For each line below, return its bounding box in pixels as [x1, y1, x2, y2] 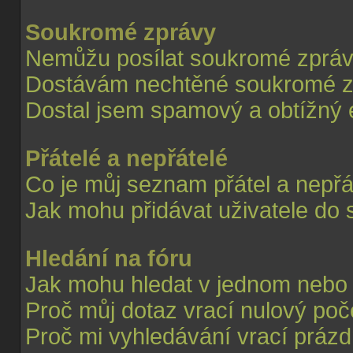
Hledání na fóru [25, 246, 192, 271]
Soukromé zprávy [25, 20, 216, 45]
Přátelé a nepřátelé [25, 146, 228, 171]
